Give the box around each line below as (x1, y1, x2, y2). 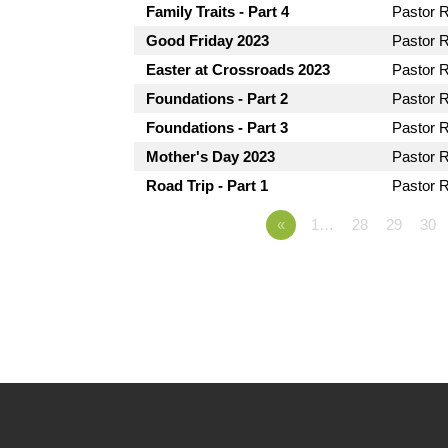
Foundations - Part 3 (146, 119, 289, 136)
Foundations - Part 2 (146, 90, 289, 107)
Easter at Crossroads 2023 (146, 61, 331, 78)
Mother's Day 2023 (146, 148, 276, 165)
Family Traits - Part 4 (146, 3, 290, 20)
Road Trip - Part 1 (146, 177, 269, 194)
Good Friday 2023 (146, 32, 270, 49)
